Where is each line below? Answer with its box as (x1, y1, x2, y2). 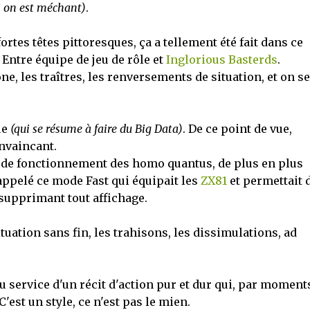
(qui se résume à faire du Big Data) (10, 122, 183, 136)
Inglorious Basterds (165, 53, 277, 66)
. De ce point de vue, (182, 122, 292, 136)
